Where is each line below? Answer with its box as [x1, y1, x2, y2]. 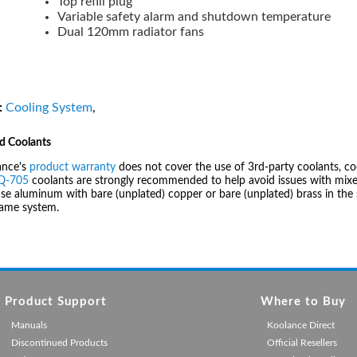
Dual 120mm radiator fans [57, 25, 205, 39]
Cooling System [6, 100, 92, 114]
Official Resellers [266, 337, 337, 347]
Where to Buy [260, 295, 346, 308]
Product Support [4, 295, 107, 308]
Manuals [10, 320, 47, 330]
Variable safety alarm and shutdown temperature [57, 10, 331, 24]
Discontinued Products [10, 337, 108, 347]
